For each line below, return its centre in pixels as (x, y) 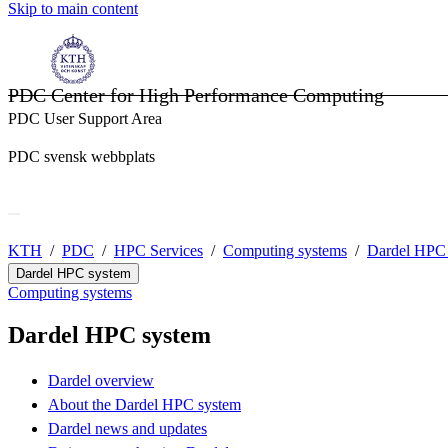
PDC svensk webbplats (81, 156)
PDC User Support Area (85, 118)
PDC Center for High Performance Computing (196, 95)
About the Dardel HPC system (144, 405)
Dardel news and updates (127, 429)
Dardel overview (101, 381)
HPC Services (158, 251)
